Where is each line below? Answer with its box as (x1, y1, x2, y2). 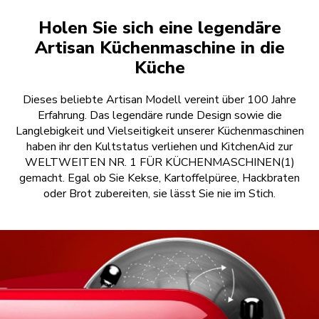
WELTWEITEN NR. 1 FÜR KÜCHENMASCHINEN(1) (24, 155, 295, 171)
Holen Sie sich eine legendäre (38, 16, 281, 40)
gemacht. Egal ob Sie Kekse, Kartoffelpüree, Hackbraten (19, 170, 300, 187)
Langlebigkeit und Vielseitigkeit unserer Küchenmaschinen (15, 123, 304, 140)
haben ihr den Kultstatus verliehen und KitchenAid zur (26, 139, 293, 155)
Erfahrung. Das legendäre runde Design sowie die (37, 108, 282, 124)
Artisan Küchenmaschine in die (34, 36, 285, 60)
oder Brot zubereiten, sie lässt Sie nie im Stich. (43, 186, 276, 202)
